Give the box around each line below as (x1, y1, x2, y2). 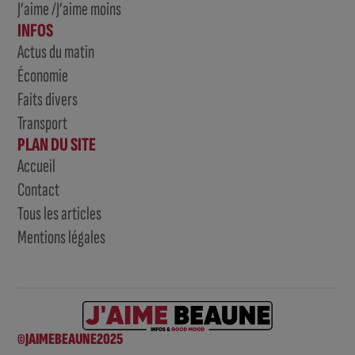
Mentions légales (17, 225, 106, 249)
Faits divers (17, 87, 78, 111)
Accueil (17, 154, 56, 177)
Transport (17, 111, 68, 135)
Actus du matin (17, 40, 95, 63)
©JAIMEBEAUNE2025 (17, 329, 124, 349)
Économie (17, 63, 69, 87)
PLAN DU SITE (17, 132, 97, 156)
